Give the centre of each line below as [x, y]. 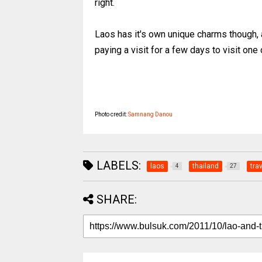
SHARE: [117, 199]
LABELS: [117, 165]
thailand [206, 166]
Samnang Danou [150, 114]
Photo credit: [111, 114]
